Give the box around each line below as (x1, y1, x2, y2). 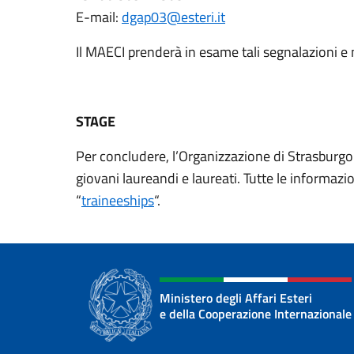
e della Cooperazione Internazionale (160, 304, 352, 323)
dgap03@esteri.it (122, 6, 225, 28)
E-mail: (76, 6, 122, 28)
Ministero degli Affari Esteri (160, 288, 312, 307)
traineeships (81, 190, 154, 211)
